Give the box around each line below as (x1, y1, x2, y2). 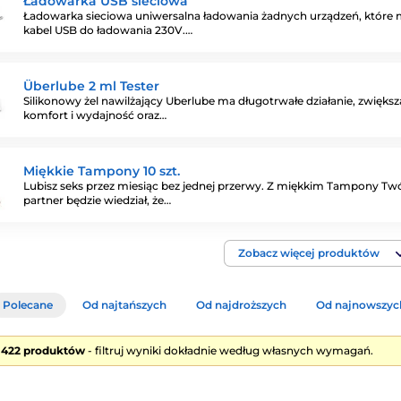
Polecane (3, 298, 53, 311)
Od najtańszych (82, 298, 166, 311)
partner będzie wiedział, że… (23, 192, 171, 207)
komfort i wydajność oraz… (23, 107, 166, 122)
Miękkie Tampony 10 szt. (23, 162, 180, 179)
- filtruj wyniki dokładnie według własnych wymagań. (85, 344, 373, 357)
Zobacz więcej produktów (238, 246, 380, 260)
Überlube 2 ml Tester (23, 77, 159, 94)
